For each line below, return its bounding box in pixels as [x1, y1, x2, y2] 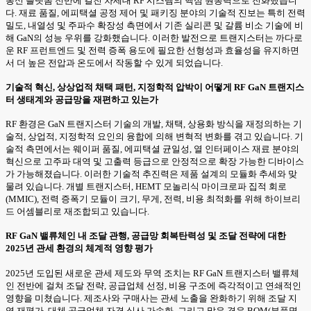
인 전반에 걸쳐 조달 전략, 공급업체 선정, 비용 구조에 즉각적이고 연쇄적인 [6, 280, 301, 291]
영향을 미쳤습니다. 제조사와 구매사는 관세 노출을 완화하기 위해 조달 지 [6, 292, 297, 303]
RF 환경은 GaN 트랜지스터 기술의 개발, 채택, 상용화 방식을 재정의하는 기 [6, 119, 302, 130]
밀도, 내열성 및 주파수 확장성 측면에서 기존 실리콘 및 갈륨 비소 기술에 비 [6, 19, 303, 31]
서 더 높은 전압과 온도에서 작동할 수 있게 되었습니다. [6, 57, 223, 68]
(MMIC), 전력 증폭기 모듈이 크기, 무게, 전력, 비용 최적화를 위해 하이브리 [6, 194, 301, 205]
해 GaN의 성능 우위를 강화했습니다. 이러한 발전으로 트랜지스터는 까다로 [6, 32, 303, 43]
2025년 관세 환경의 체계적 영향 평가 [6, 243, 153, 254]
